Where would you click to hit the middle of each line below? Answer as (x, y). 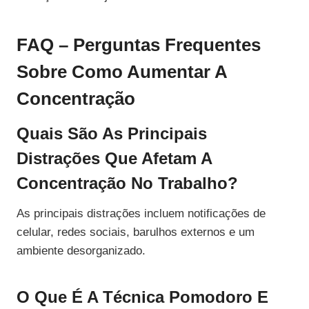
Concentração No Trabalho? (127, 183)
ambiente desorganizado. (81, 251)
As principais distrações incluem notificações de (141, 214)
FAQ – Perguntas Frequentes (139, 45)
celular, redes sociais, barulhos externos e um (136, 232)
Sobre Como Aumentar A (122, 72)
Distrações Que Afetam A (114, 159)
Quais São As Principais (112, 134)
